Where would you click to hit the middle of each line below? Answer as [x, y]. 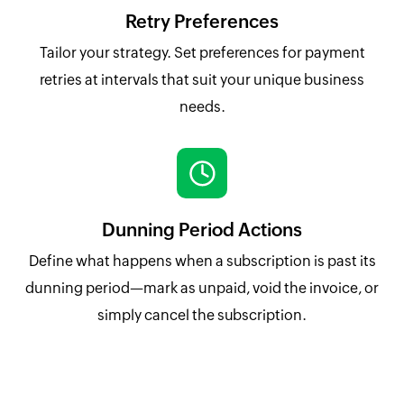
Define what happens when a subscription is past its [202, 262]
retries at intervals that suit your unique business [202, 80]
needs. [202, 107]
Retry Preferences [202, 22]
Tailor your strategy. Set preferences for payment [202, 53]
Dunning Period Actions [202, 230]
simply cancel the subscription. [202, 316]
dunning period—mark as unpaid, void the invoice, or [202, 289]
